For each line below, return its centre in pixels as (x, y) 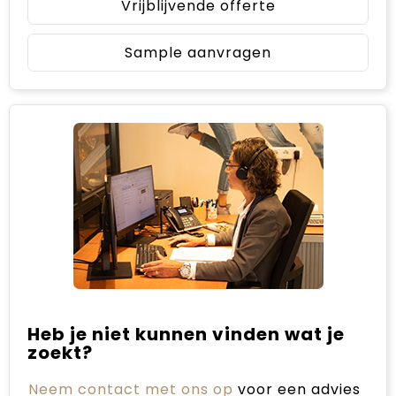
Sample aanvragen (198, 52)
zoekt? (60, 352)
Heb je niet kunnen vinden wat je (186, 334)
